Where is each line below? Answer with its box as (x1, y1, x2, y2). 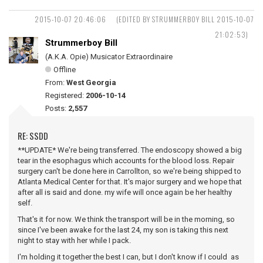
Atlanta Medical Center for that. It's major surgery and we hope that (18, 177, 242, 186)
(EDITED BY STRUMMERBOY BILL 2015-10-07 (116, 14, 254, 24)
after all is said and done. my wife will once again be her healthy (18, 187, 232, 197)
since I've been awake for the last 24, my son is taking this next (18, 225, 228, 234)
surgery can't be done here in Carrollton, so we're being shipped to (18, 166, 241, 176)
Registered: (45, 90, 86, 100)
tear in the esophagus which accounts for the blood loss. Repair (18, 156, 234, 165)
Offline (53, 65, 76, 74)
